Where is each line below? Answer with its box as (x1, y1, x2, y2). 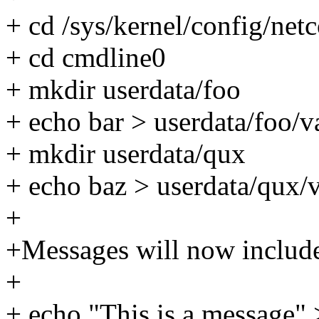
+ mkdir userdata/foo (6, 74, 241, 105)
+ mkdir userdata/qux (6, 138, 246, 169)
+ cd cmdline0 (6, 42, 166, 73)
